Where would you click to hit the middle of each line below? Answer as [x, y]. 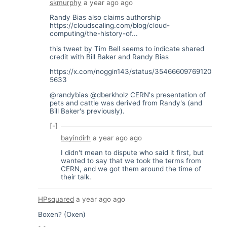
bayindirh [76, 138]
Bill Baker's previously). [87, 111]
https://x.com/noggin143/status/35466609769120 [130, 71]
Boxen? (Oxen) [62, 214]
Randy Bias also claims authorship [105, 17]
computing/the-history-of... [93, 33]
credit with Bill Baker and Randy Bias [109, 56]
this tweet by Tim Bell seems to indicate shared [127, 48]
